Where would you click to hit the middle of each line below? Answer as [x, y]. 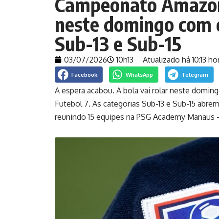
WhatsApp [139, 75]
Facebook [84, 75]
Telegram [195, 75]
